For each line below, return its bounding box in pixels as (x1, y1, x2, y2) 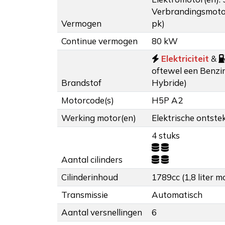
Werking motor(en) (61, 113, 136, 124)
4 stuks (152, 130, 180, 141)
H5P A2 (152, 95, 183, 106)
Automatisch (152, 189, 202, 200)
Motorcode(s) (61, 95, 114, 106)
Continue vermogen (61, 36, 138, 47)
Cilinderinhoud (61, 172, 118, 183)
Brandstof (61, 77, 101, 88)
